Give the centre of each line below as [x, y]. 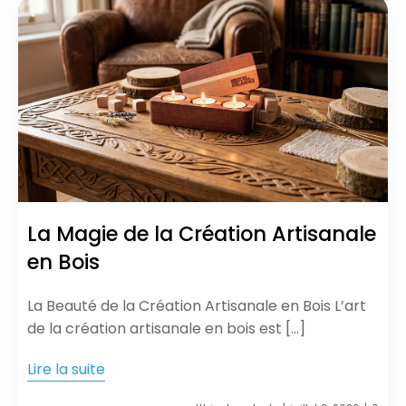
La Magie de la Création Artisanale [202, 233]
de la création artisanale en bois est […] [166, 328]
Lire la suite [66, 369]
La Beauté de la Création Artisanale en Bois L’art [197, 305]
